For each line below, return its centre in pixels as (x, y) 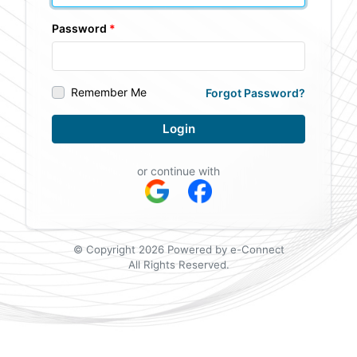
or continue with (178, 171)
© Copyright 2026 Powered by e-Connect (178, 249)
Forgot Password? (255, 92)
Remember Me (109, 92)
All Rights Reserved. (178, 264)
